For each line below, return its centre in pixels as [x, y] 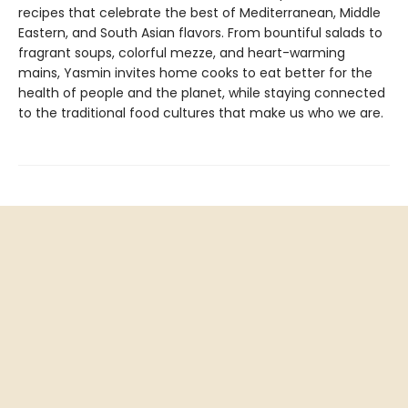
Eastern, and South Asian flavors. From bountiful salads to [200, 33]
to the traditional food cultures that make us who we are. [201, 113]
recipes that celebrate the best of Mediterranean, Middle [199, 13]
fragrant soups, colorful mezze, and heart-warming [182, 53]
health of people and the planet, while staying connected [202, 93]
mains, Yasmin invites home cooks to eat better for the [195, 73]
